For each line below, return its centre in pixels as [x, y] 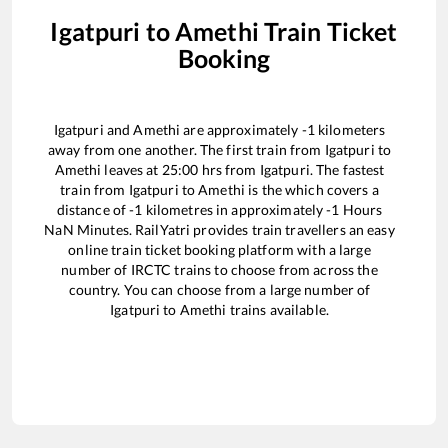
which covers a [332, 189]
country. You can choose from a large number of [219, 289]
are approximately [241, 129]
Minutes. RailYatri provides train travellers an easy [234, 229]
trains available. [277, 309]
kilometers [350, 129]
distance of [93, 209]
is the [265, 189]
